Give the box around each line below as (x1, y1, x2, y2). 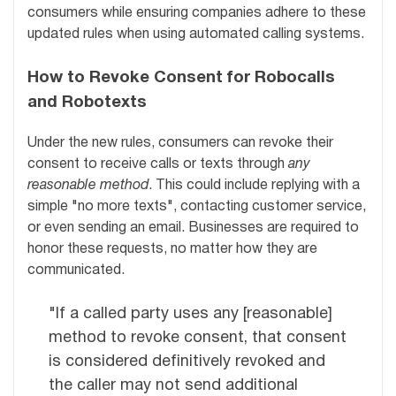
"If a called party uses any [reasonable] (49, 307, 332, 323)
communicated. (27, 264, 125, 278)
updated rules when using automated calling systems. (27, 28, 364, 42)
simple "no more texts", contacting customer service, (27, 201, 366, 214)
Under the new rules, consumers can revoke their (27, 137, 333, 150)
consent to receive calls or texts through (27, 158, 288, 171)
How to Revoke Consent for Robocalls (27, 71, 335, 87)
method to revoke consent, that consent (49, 331, 346, 346)
